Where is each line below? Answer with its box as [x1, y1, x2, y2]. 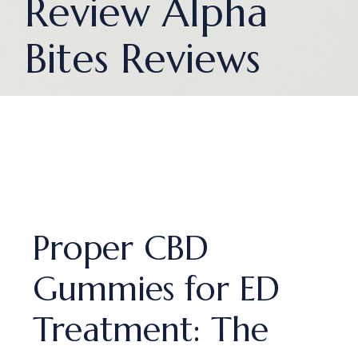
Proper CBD [33, 227, 209, 269]
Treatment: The [33, 308, 269, 351]
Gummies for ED [33, 268, 280, 310]
